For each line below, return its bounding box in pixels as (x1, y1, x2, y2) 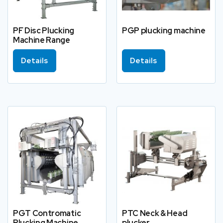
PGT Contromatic (13, 208, 81, 219)
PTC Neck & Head (122, 208, 188, 219)
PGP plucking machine (122, 25, 206, 36)
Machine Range (13, 35, 70, 46)
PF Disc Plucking (13, 25, 74, 36)
